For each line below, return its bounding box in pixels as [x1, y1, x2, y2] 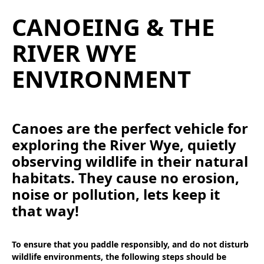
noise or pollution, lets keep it [12, 184, 220, 204]
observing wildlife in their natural [12, 151, 248, 171]
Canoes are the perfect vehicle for [12, 118, 248, 138]
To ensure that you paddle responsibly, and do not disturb [12, 239, 249, 250]
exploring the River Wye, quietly [12, 135, 236, 155]
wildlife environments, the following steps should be [12, 251, 226, 263]
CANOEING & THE [12, 11, 214, 44]
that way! [12, 201, 79, 221]
